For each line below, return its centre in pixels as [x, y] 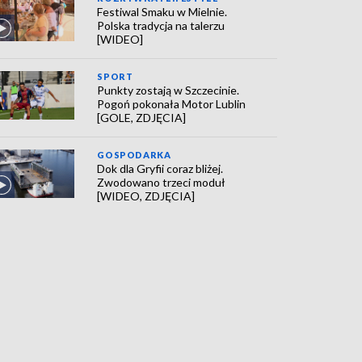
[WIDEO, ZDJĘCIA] [146, 196]
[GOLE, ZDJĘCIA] [142, 118]
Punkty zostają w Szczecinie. [168, 90]
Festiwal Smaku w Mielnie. [162, 12]
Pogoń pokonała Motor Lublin [172, 104]
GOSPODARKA [134, 155]
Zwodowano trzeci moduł [162, 182]
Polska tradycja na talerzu [161, 25]
